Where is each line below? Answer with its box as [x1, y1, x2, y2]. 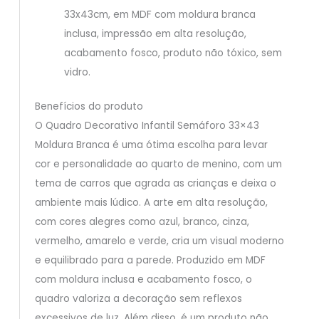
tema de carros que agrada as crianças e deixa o [34, 176, 276, 190]
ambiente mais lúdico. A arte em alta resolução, [34, 195, 268, 209]
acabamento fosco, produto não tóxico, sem [63, 46, 282, 61]
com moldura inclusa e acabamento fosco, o [34, 272, 252, 286]
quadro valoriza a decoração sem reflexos [34, 291, 242, 305]
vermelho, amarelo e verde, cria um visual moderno [34, 234, 284, 248]
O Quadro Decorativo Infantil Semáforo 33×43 [34, 118, 259, 132]
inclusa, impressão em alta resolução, [63, 27, 246, 41]
